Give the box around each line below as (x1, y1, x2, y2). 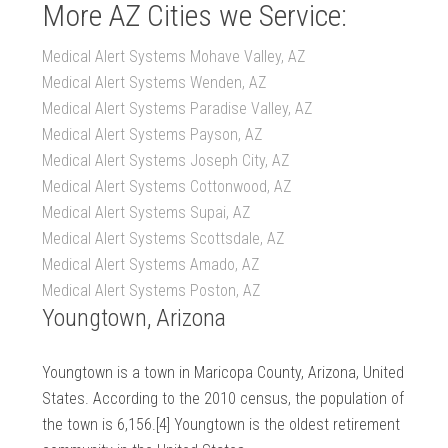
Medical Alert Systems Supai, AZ (42, 203, 251, 223)
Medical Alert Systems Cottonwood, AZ (42, 177, 292, 197)
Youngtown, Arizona (42, 304, 227, 333)
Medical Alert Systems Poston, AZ (42, 281, 261, 301)
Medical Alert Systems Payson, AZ (42, 125, 263, 145)
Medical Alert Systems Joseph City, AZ (42, 151, 290, 171)
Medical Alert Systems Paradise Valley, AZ (42, 99, 313, 119)
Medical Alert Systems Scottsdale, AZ (42, 229, 285, 249)
